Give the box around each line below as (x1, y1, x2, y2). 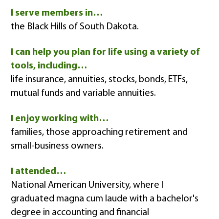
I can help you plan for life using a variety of (11, 47, 200, 57)
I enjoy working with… (11, 113, 109, 124)
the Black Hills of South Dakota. (11, 22, 139, 32)
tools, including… (11, 61, 88, 71)
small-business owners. (11, 141, 104, 151)
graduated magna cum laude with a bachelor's (11, 194, 199, 204)
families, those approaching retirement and (11, 127, 188, 137)
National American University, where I (11, 180, 164, 190)
